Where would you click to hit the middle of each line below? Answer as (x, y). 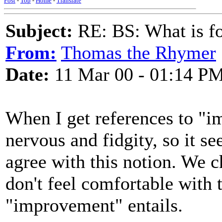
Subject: (39, 31)
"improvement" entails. (94, 205)
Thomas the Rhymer (139, 53)
